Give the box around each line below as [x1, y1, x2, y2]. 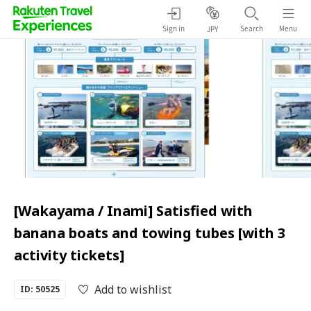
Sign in [162, 22, 185, 33]
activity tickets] [14, 246, 124, 264]
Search [239, 22, 263, 33]
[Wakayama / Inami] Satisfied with [14, 201, 253, 220]
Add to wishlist [94, 282, 171, 297]
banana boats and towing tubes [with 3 [14, 224, 285, 242]
